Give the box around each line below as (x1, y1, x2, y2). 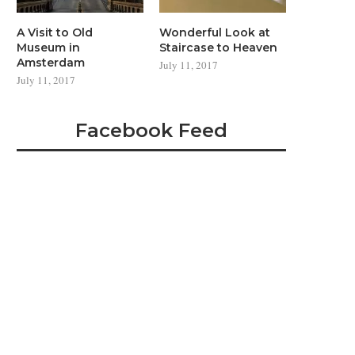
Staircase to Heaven (159, 40, 278, 55)
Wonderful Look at (159, 25, 271, 40)
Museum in (17, 40, 80, 55)
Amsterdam (17, 55, 85, 70)
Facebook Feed (75, 118, 227, 142)
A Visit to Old (17, 25, 93, 40)
